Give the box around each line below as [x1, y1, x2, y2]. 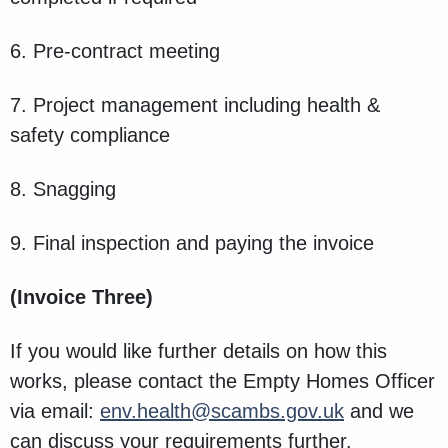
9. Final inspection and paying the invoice [10, 232, 374, 255]
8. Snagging [10, 178, 116, 201]
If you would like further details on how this [10, 340, 387, 363]
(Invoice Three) [10, 286, 153, 309]
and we [344, 400, 414, 423]
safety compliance [10, 124, 170, 147]
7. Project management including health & [10, 94, 380, 117]
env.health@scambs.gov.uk [100, 400, 344, 423]
